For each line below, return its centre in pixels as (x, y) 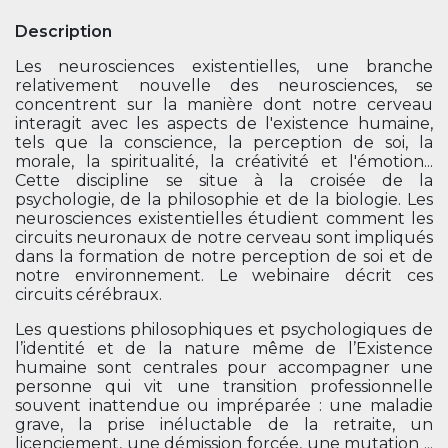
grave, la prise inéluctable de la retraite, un (224, 424)
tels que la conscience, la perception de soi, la (224, 142)
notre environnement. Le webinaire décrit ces (224, 275)
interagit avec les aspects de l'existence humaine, (224, 123)
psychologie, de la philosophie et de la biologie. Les (224, 199)
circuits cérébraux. (88, 294)
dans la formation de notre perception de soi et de (224, 256)
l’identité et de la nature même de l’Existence (224, 348)
